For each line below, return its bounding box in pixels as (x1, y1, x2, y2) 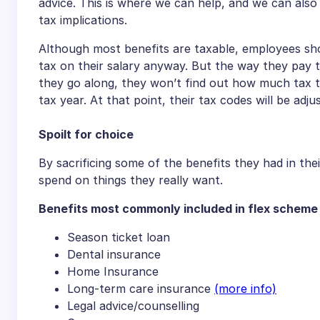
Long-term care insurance (67, 281, 214, 296)
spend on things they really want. (39, 173, 223, 188)
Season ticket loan (67, 230, 170, 245)
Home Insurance (67, 264, 159, 279)
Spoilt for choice (39, 127, 134, 142)
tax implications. (39, 13, 127, 28)
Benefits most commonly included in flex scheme (39, 201, 318, 216)
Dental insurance (67, 247, 161, 262)
